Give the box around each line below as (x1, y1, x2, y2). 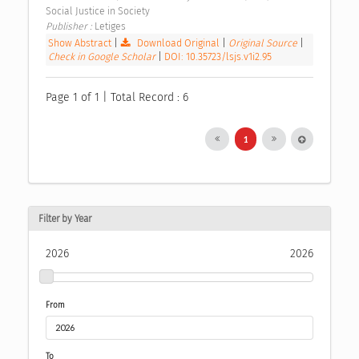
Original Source (228, 37, 301, 50)
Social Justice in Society (46, 5, 152, 18)
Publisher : (46, 20, 95, 33)
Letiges (95, 20, 128, 33)
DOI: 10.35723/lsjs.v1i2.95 (164, 50, 272, 63)
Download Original (135, 37, 223, 50)
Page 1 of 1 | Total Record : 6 (46, 91, 188, 105)
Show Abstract (48, 37, 111, 50)
